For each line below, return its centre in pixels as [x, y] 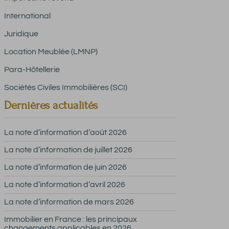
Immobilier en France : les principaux [70, 219]
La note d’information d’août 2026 [65, 132]
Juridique [21, 34]
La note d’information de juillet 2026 [68, 150]
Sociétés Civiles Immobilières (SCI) [65, 87]
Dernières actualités [51, 105]
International [27, 16]
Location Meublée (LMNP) [51, 52]
